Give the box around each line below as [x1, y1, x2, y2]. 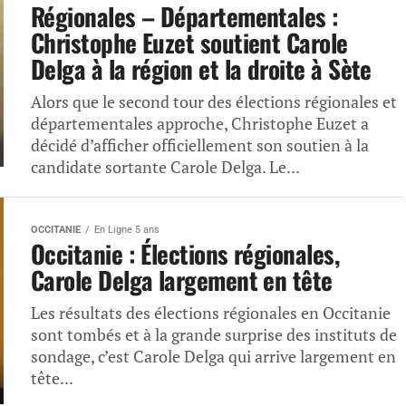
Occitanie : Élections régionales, [31, 236, 340, 272]
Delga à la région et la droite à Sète [31, 51, 372, 87]
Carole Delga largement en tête [31, 262, 333, 298]
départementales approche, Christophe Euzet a [31, 113, 369, 134]
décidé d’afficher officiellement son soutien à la [31, 135, 369, 156]
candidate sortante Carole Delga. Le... [31, 157, 300, 178]
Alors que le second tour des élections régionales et [31, 92, 397, 112]
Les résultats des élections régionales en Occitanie [31, 303, 391, 324]
